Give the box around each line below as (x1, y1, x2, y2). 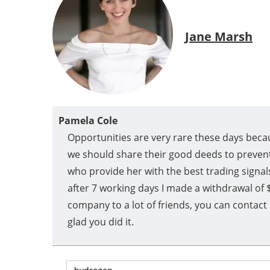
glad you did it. (67, 215, 134, 229)
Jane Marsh (185, 28, 253, 45)
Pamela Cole (58, 114, 118, 128)
